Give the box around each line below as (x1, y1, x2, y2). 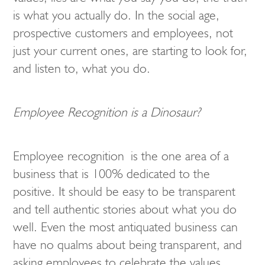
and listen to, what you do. (13, 60, 150, 76)
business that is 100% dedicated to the (13, 166, 210, 182)
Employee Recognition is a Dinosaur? (13, 104, 201, 120)
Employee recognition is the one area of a (13, 148, 229, 164)
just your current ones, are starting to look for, (13, 43, 247, 59)
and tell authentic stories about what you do (13, 201, 237, 217)
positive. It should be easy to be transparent (13, 183, 235, 199)
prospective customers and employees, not (13, 25, 233, 41)
